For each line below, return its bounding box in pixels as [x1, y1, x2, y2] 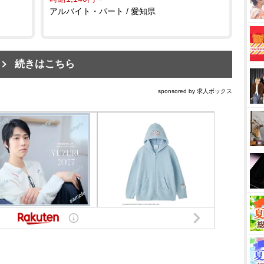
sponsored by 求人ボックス [158, 87, 232, 94]
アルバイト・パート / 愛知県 [49, 6, 156, 16]
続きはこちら [15, 58, 75, 70]
